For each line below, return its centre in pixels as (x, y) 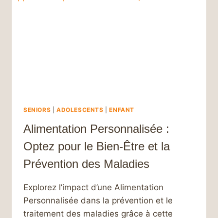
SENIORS (37, 110)
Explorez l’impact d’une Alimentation (93, 188)
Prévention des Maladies (86, 164)
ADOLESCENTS (80, 110)
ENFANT (122, 110)
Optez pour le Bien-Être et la (97, 146)
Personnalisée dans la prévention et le (98, 201)
